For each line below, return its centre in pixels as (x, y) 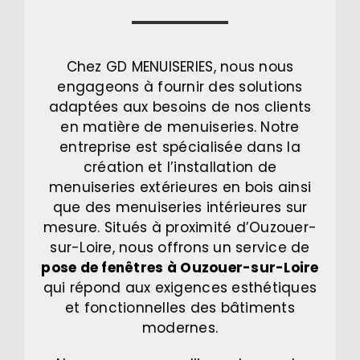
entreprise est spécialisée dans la (180, 147)
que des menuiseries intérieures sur (180, 208)
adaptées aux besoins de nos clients (180, 107)
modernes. (180, 328)
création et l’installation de (180, 168)
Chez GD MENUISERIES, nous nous (180, 67)
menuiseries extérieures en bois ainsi (180, 188)
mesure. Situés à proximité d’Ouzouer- (180, 228)
